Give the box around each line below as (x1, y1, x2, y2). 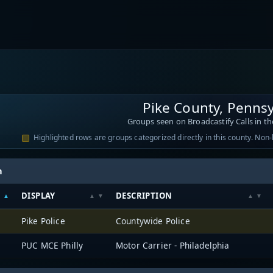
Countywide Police (116, 214, 190, 227)
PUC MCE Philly (21, 239, 83, 251)
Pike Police (21, 214, 65, 227)
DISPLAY (21, 190, 55, 201)
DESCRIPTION (116, 190, 172, 201)
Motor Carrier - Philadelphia (116, 239, 230, 251)
